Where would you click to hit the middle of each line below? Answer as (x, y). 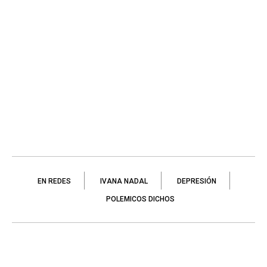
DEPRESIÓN (196, 181)
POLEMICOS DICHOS (140, 199)
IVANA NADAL (124, 181)
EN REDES (54, 181)
